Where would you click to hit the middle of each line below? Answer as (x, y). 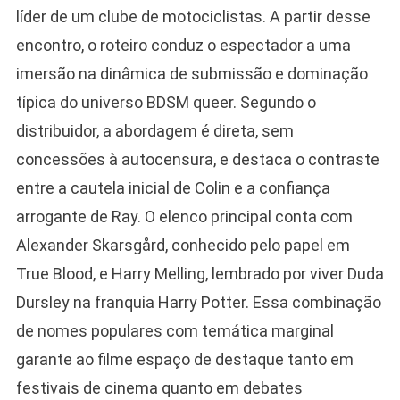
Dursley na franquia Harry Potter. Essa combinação (198, 302)
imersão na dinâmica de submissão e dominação (192, 73)
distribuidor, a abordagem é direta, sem (154, 130)
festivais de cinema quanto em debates (159, 387)
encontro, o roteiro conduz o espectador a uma (183, 45)
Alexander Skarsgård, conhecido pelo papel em (183, 245)
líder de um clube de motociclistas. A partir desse (193, 16)
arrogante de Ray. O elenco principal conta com (184, 216)
